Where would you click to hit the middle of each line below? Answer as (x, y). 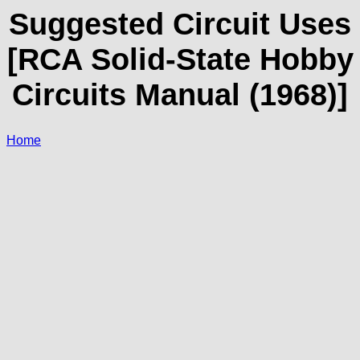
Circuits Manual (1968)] (180, 94)
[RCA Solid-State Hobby (180, 59)
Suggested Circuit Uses (180, 24)
